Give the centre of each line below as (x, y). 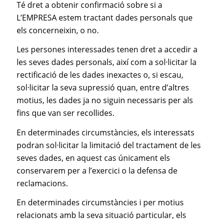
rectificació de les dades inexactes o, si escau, (100, 75)
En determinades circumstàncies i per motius (100, 203)
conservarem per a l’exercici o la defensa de (97, 170)
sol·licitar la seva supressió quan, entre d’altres (103, 88)
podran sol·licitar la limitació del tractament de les (109, 145)
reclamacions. (42, 183)
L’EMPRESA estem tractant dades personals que (104, 17)
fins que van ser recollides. (65, 113)
